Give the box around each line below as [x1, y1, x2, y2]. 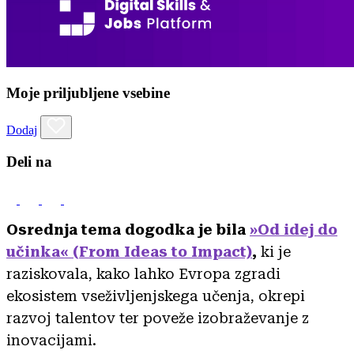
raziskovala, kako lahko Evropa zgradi [6, 265, 281, 282]
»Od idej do [250, 220, 337, 238]
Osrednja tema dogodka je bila [6, 220, 250, 238]
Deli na [6, 153, 52, 171]
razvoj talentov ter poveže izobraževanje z [6, 309, 309, 326]
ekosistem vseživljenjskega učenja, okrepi [6, 287, 305, 304]
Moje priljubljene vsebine [6, 84, 170, 101]
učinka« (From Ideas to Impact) [6, 243, 252, 260]
